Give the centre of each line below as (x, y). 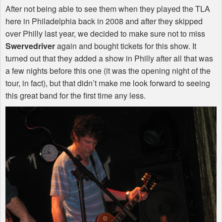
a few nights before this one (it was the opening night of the (108, 71)
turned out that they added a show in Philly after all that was (109, 58)
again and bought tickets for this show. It (126, 46)
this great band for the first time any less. (76, 96)
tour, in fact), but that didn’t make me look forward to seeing (108, 83)
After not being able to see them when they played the (100, 9)
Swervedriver (30, 46)
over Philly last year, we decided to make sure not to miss (105, 34)
